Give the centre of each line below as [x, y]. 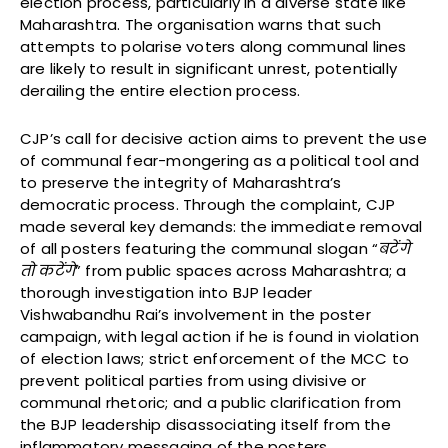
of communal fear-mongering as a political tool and [220, 160]
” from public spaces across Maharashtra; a [241, 270]
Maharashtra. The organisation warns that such [201, 24]
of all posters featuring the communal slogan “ [199, 248]
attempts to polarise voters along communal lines [213, 46]
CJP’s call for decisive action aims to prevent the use [223, 138]
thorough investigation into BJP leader [166, 292]
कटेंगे [57, 270]
